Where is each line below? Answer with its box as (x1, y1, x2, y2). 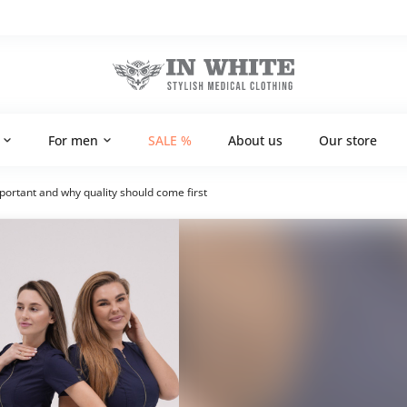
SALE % (148, 131, 192, 149)
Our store (319, 131, 377, 149)
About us (228, 131, 283, 149)
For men (48, 131, 98, 149)
